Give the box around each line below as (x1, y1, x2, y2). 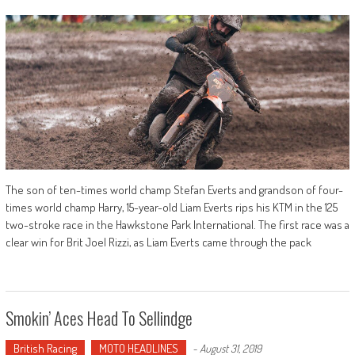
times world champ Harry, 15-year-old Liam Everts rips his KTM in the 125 (5, 200, 338, 216)
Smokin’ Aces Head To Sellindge (5, 305, 193, 331)
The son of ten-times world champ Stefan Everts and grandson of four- (5, 182, 343, 198)
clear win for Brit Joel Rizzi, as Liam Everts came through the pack (5, 235, 311, 250)
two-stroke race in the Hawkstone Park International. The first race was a (5, 217, 349, 233)
